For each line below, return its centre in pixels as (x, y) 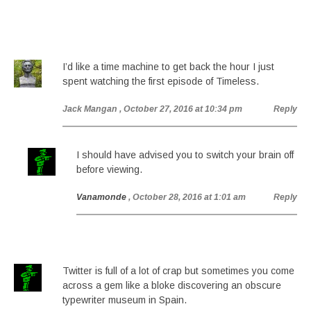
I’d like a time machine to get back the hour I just (168, 67)
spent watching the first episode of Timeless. (161, 81)
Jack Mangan (90, 109)
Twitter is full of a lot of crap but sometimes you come (178, 271)
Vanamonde (101, 197)
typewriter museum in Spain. (125, 300)
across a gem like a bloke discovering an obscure (172, 285)
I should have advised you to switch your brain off (185, 155)
